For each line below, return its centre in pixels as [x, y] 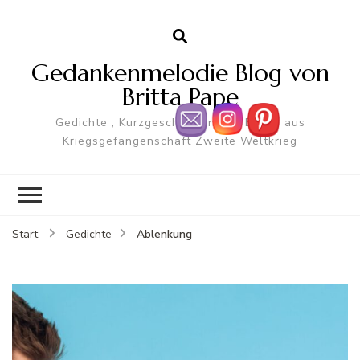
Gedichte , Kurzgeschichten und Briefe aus [180, 122]
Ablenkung [164, 234]
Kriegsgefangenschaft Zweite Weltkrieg [180, 141]
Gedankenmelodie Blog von [180, 72]
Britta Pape [180, 96]
